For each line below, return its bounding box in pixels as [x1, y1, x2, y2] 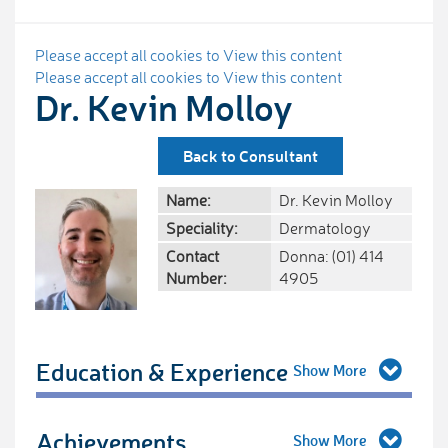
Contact [166, 246, 219, 267]
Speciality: [166, 218, 237, 239]
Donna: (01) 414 [279, 246, 384, 267]
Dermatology [279, 218, 371, 239]
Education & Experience [36, 356, 288, 388]
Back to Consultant [183, 145, 318, 167]
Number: [166, 268, 226, 289]
